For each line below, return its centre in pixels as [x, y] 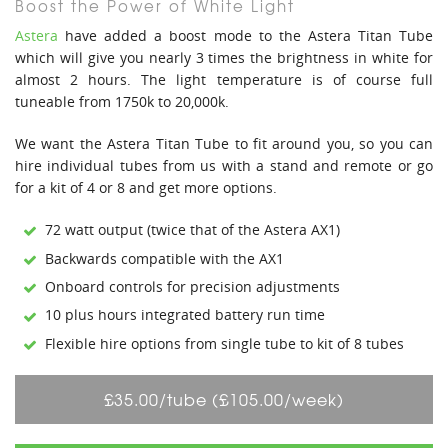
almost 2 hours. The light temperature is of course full [224, 80]
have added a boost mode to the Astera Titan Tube [245, 36]
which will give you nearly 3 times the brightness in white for [224, 58]
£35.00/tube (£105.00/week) [224, 398]
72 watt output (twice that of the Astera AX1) [192, 230]
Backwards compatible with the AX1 [164, 258]
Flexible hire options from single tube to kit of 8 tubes [224, 343]
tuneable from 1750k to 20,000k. [122, 102]
